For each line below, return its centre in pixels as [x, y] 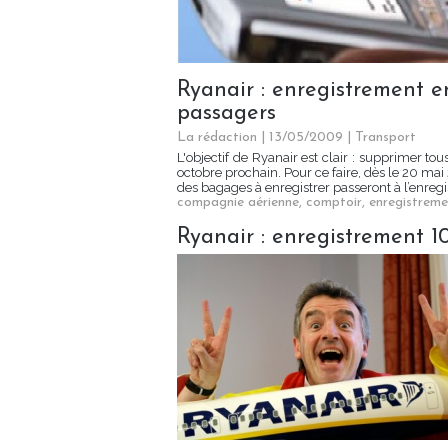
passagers [226, 114]
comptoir [334, 203]
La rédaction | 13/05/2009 [260, 138]
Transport [385, 138]
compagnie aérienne [238, 203]
